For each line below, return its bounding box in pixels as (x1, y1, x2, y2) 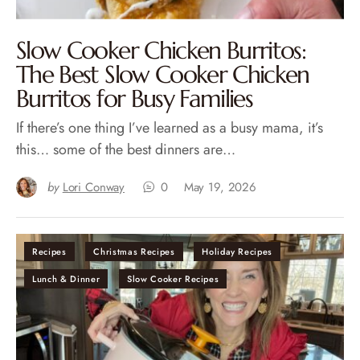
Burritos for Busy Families (16, 83, 253, 113)
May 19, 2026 (183, 178, 256, 196)
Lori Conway (62, 178, 125, 196)
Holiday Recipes (202, 244, 273, 258)
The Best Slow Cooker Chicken (16, 59, 309, 89)
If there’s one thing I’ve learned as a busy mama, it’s (16, 117, 323, 138)
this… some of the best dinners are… (16, 138, 235, 160)
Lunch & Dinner (32, 272, 100, 285)
